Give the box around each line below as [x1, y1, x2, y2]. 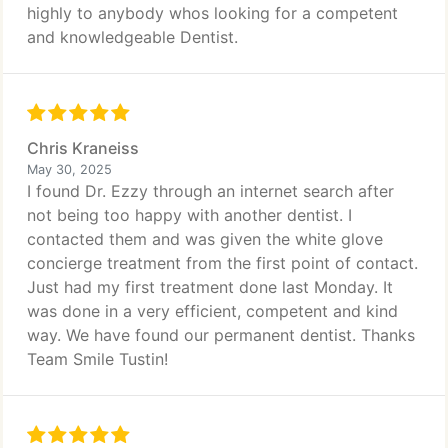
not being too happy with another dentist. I [27, 205, 352, 225]
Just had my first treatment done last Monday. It [27, 277, 393, 297]
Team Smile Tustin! [27, 349, 168, 369]
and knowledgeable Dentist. [27, 27, 238, 47]
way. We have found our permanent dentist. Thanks [27, 325, 415, 345]
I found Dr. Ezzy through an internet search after [27, 181, 394, 201]
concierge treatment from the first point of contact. [27, 253, 418, 273]
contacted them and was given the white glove [27, 229, 383, 249]
